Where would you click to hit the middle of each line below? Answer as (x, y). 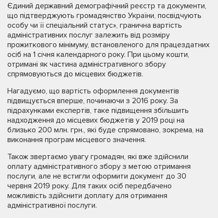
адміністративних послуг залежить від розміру (89, 35)
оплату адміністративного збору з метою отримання (99, 166)
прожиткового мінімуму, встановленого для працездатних (109, 45)
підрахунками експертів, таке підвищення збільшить (98, 110)
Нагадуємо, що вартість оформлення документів (93, 91)
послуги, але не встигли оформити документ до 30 (97, 176)
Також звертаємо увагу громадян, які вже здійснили (98, 156)
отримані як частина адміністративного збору (87, 64)
